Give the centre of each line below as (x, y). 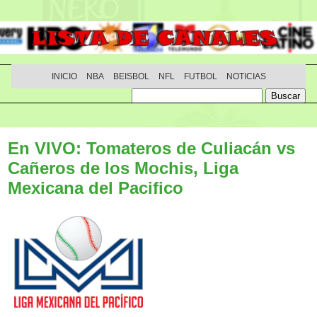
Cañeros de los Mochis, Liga (123, 168)
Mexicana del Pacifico (96, 188)
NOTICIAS (246, 76)
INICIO (64, 76)
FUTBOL (200, 76)
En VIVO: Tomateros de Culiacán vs (151, 148)
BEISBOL (131, 76)
